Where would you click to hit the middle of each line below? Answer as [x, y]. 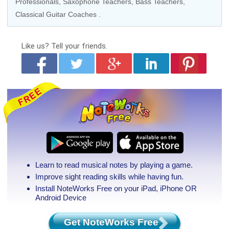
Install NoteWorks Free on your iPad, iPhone [110, 188]
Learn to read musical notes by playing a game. [114, 165]
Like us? [36, 46]
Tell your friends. [79, 46]
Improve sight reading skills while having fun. [109, 177]
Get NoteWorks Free [111, 222]
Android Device [61, 198]
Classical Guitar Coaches [56, 14]
